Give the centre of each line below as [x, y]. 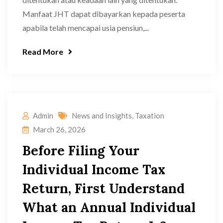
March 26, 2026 [59, 129]
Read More [43, 52]
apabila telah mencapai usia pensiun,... [86, 28]
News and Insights [102, 115]
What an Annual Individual [109, 207]
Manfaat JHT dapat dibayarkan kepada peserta [104, 14]
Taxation [150, 115]
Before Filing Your [81, 151]
